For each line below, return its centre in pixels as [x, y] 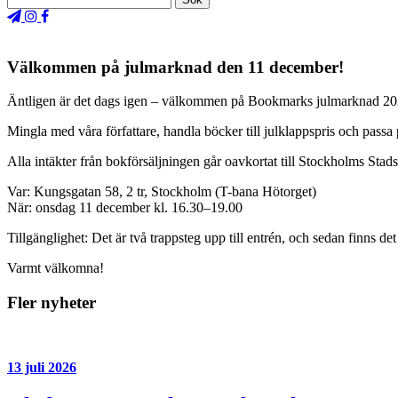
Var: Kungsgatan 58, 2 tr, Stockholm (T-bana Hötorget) [162, 192]
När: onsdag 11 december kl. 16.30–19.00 [125, 208]
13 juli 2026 [42, 367]
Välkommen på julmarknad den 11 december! [175, 67]
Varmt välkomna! [56, 268]
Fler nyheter [52, 303]
